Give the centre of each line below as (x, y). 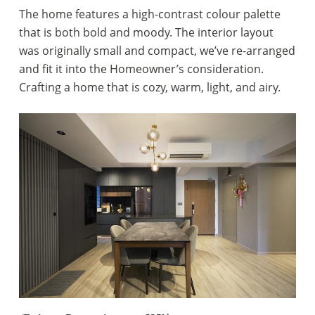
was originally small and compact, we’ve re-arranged (157, 51)
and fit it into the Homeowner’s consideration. (141, 69)
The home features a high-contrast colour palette (149, 14)
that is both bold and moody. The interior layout (146, 32)
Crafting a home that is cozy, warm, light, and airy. (149, 87)
